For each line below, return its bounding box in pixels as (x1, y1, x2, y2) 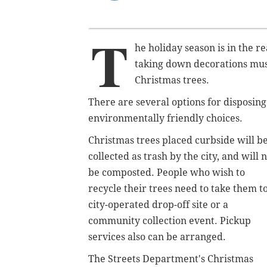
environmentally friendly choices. (88, 112, 243, 124)
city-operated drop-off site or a (88, 198, 228, 210)
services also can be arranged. (88, 231, 226, 243)
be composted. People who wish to (88, 166, 245, 178)
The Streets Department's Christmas (88, 253, 253, 265)
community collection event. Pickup (88, 215, 251, 226)
